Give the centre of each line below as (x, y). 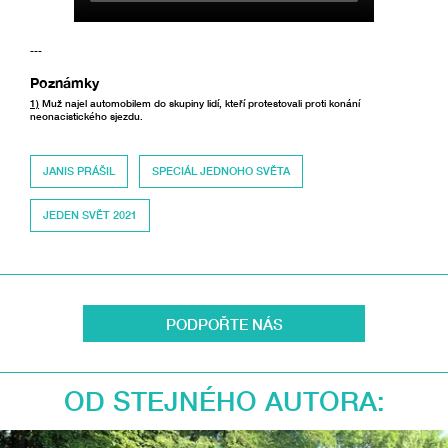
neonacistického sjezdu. (88, 116)
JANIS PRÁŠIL (79, 170)
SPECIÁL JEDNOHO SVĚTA (220, 170)
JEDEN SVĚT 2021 (90, 214)
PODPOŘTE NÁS (224, 324)
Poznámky (64, 82)
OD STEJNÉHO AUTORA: (224, 401)
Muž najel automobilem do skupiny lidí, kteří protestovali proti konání (199, 103)
